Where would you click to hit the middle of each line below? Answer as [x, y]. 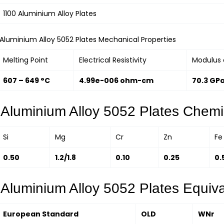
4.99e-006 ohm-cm [116, 80]
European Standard [41, 214]
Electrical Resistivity [113, 60]
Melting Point [25, 60]
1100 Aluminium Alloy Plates [51, 13]
